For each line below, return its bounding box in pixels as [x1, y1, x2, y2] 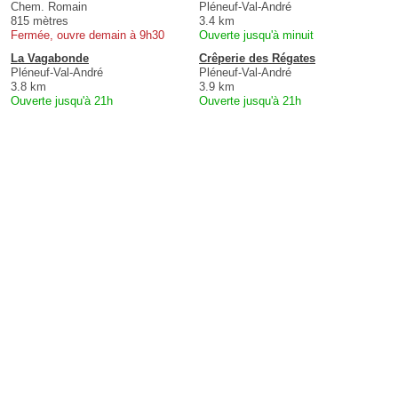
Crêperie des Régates [199, 52, 315, 66]
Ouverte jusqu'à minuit [199, 28, 314, 43]
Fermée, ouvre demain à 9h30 [11, 28, 164, 43]
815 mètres [11, 14, 68, 28]
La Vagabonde [11, 52, 89, 66]
